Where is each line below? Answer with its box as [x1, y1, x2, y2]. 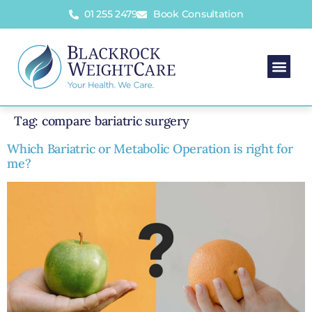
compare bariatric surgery [41, 112, 189, 129]
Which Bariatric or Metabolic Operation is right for [7, 140, 293, 157]
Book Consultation [153, 8, 244, 20]
